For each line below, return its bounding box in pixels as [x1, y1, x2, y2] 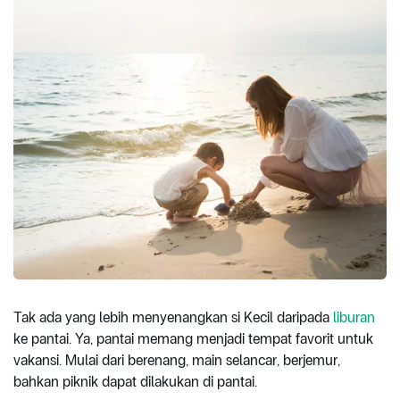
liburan [333, 308, 375, 326]
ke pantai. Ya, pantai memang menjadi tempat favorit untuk [13, 329, 373, 347]
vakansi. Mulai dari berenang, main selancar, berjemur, [13, 351, 340, 369]
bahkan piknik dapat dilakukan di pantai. [13, 372, 257, 390]
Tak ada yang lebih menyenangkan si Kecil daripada [13, 308, 333, 326]
